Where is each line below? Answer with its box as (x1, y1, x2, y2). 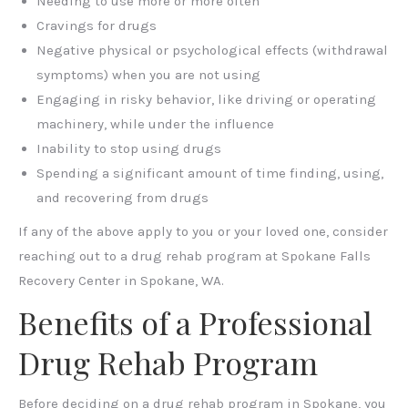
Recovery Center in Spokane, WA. (18, 272, 224, 289)
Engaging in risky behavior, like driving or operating (36, 91, 376, 107)
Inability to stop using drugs (36, 140, 221, 157)
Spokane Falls (278, 248, 371, 264)
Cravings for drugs (36, 17, 157, 34)
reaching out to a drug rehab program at (18, 248, 278, 264)
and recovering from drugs (36, 189, 209, 206)
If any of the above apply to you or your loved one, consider (18, 223, 388, 240)
